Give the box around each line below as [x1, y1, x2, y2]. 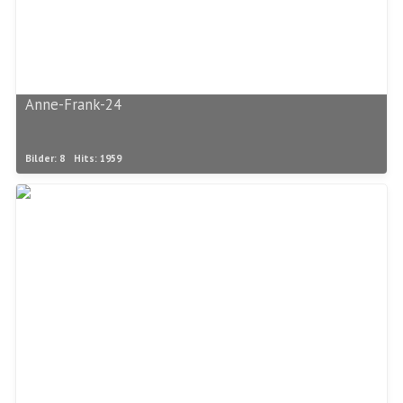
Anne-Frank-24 [25, 94, 121, 115]
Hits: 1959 [74, 152, 121, 166]
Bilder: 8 [25, 152, 65, 166]
